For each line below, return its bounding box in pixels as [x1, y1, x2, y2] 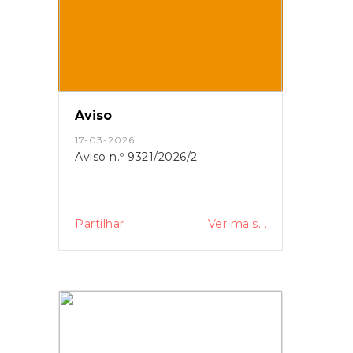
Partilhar [75, 216, 124, 231]
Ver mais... [207, 216, 266, 231]
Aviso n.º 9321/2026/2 [75, 149, 198, 164]
